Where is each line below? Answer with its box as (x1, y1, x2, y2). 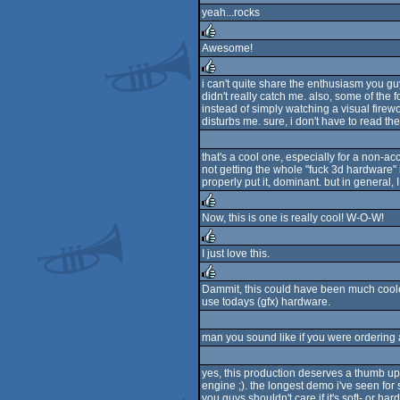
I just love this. (202, 247, 270, 260)
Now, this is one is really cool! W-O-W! (202, 212, 384, 224)
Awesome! (202, 42, 253, 54)
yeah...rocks (202, 6, 260, 19)
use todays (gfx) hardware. (202, 296, 330, 308)
